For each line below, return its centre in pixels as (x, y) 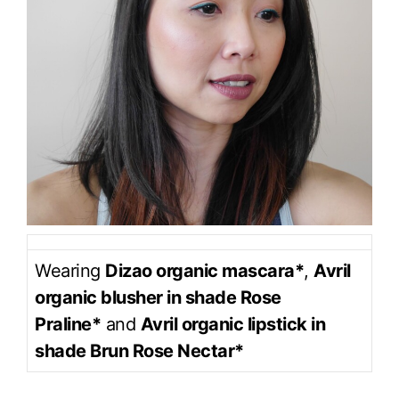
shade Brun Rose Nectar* (139, 350)
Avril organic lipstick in (232, 324)
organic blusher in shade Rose (158, 297)
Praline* (68, 324)
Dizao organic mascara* (204, 270)
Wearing (70, 270)
